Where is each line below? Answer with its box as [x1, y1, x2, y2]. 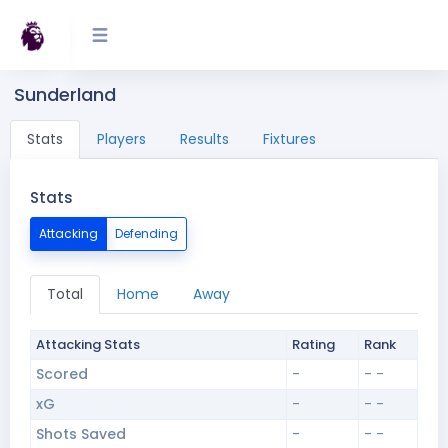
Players [97, 129, 146, 149]
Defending [115, 225, 178, 242]
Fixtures [263, 129, 316, 149]
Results [180, 129, 229, 149]
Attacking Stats [35, 335, 140, 354]
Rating [291, 335, 335, 354]
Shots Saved [35, 424, 126, 444]
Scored [35, 364, 88, 384]
